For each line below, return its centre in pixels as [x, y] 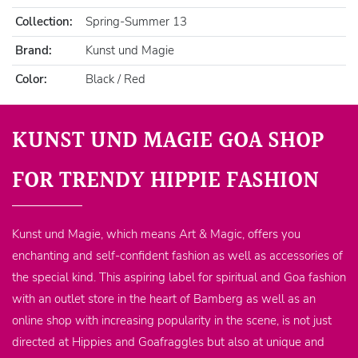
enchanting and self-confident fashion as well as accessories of [177, 256]
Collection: [44, 22]
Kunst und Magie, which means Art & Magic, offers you [156, 235]
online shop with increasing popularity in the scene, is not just [172, 321]
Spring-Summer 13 [137, 22]
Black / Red [116, 80]
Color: [32, 80]
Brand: [34, 51]
